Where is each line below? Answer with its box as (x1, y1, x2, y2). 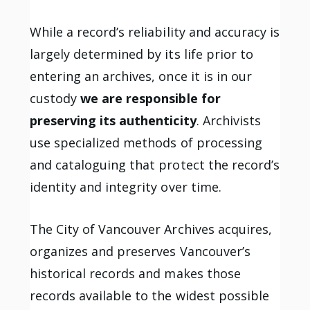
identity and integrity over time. (29, 178, 221, 195)
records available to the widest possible (29, 286, 270, 304)
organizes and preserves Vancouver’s (29, 242, 250, 259)
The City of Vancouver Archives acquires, (29, 220, 273, 237)
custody (29, 89, 80, 107)
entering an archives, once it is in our (29, 67, 253, 84)
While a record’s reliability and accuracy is (29, 23, 280, 40)
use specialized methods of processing (29, 134, 263, 151)
